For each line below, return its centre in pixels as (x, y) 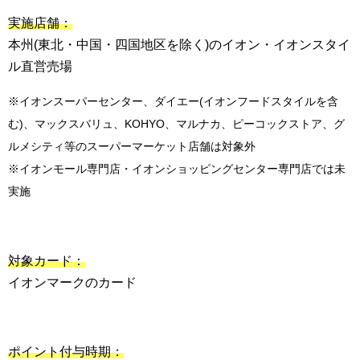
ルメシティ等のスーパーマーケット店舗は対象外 (132, 146)
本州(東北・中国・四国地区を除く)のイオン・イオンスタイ (179, 44)
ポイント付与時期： (66, 351)
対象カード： (47, 260)
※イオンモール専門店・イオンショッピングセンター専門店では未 (177, 168)
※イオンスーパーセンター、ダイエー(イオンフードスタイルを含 (173, 101)
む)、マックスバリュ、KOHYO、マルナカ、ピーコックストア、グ (176, 123)
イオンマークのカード (72, 282)
